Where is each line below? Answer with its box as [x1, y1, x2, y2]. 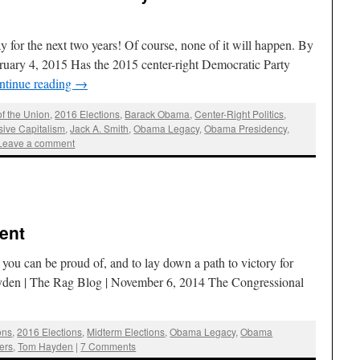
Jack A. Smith [70, 121, 129, 136]
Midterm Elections [87, 324, 166, 338]
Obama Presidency [204, 121, 288, 136]
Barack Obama [125, 107, 190, 121]
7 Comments [80, 338, 137, 353]
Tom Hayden [18, 338, 74, 353]
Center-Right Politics [194, 107, 284, 121]
